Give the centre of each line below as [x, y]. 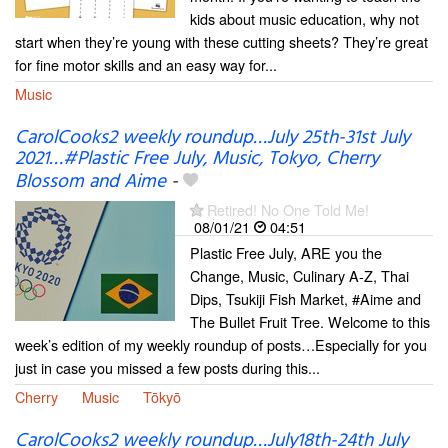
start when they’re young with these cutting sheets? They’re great [221, 42]
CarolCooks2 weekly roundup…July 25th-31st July [212, 138]
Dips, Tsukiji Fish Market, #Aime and [305, 299]
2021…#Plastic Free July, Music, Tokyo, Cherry [197, 159]
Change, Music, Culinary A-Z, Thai [299, 276]
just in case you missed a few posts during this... [167, 368]
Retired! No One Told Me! [288, 210]
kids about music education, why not [304, 19]
